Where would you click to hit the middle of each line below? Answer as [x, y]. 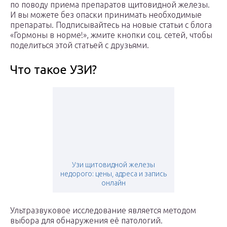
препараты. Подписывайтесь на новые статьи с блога [111, 25]
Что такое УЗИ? [53, 70]
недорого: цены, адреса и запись [113, 174]
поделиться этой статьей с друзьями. [80, 45]
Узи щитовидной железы [113, 165]
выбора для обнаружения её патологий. [86, 221]
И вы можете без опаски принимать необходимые [106, 15]
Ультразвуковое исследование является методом [103, 211]
